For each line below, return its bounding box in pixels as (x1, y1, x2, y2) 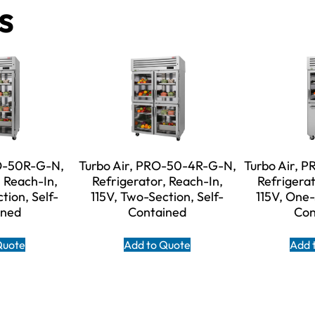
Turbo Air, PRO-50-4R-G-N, (78, 157, 236, 174)
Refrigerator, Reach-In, (91, 173, 223, 190)
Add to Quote (124, 238, 191, 252)
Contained (128, 204, 187, 221)
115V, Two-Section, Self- (91, 188, 224, 205)
